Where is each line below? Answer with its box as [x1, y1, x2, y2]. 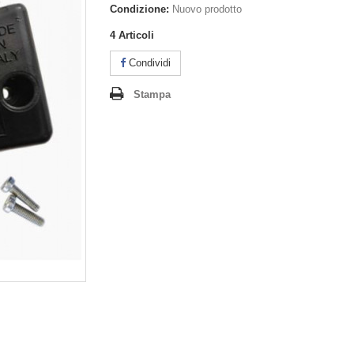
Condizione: [110, 3, 169, 15]
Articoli [119, 29, 154, 41]
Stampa [134, 88, 171, 100]
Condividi [126, 57, 171, 69]
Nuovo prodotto [172, 3, 242, 15]
